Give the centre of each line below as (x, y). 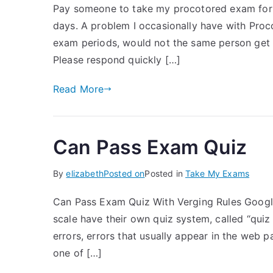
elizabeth (85, 173)
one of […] (78, 253)
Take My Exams (218, 173)
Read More (79, 89)
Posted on (124, 173)
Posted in (165, 173)
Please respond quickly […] (117, 60)
